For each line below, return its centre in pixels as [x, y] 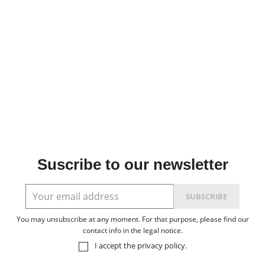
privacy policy [161, 245]
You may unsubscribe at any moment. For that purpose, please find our [132, 219]
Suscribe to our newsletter [132, 164]
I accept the [116, 245]
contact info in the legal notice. [132, 230]
